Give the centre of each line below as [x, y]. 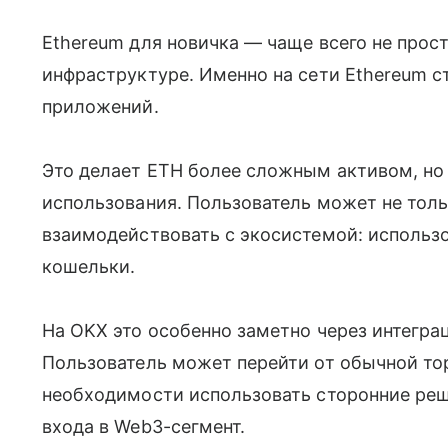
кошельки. [89, 266]
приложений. [100, 106]
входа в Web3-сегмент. [144, 426]
